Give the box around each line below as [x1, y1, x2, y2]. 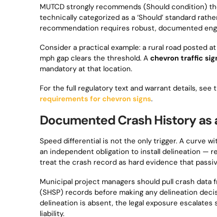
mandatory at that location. [40, 64, 132, 74]
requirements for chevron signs [40, 94, 151, 104]
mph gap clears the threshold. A [40, 53, 150, 63]
